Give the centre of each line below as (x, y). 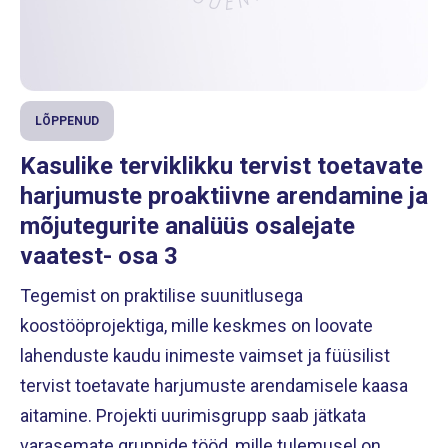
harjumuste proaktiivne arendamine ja (224, 195)
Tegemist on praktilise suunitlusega (161, 295)
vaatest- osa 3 (99, 255)
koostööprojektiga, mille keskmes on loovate (196, 325)
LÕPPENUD (67, 120)
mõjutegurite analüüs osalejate (187, 225)
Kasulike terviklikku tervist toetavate (221, 165)
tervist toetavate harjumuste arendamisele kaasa (214, 385)
